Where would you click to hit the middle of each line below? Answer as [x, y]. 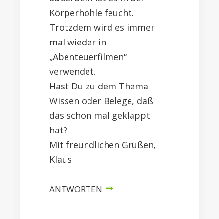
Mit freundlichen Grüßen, [103, 144]
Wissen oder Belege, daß [101, 100]
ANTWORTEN [76, 189]
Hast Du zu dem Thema [99, 86]
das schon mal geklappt [100, 115]
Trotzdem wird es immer [102, 27]
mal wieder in [78, 42]
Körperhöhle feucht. [92, 12]
